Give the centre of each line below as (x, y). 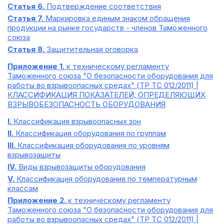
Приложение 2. (37, 200)
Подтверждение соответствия (103, 6)
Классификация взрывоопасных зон (76, 121)
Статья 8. (26, 49)
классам (23, 188)
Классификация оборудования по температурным (106, 179)
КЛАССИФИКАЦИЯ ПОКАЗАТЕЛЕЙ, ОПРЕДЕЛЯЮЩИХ (106, 95)
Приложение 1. (36, 66)
